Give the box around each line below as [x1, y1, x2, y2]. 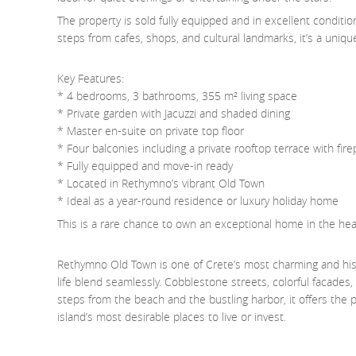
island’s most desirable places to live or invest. [57, 309, 286, 325]
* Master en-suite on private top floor [57, 123, 244, 139]
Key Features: [57, 71, 124, 87]
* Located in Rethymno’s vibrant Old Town [57, 176, 265, 192]
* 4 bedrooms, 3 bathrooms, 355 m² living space [57, 88, 297, 104]
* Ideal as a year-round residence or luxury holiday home [57, 193, 339, 209]
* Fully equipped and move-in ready [57, 158, 233, 174]
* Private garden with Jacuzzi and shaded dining [57, 106, 290, 122]
